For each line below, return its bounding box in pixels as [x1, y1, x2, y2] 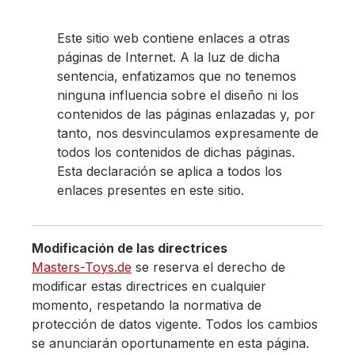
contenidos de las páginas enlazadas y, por [57, 105, 315, 122]
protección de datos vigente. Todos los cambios [32, 315, 318, 332]
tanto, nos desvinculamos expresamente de [57, 124, 319, 141]
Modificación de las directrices [32, 239, 227, 256]
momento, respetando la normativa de [32, 296, 261, 313]
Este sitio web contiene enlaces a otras [57, 29, 290, 46]
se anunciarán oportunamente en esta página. [32, 334, 309, 351]
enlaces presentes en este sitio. [57, 181, 244, 198]
